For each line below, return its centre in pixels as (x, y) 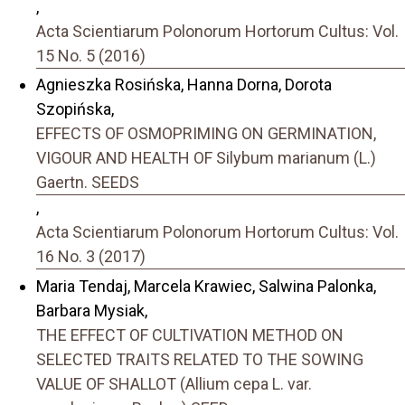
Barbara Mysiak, (92, 310)
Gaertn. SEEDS (88, 183)
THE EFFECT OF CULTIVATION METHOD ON (190, 334)
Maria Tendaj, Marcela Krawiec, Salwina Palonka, (206, 286)
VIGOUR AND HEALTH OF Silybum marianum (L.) (206, 158)
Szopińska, (75, 109)
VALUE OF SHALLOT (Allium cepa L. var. (174, 383)
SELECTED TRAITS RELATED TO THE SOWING (200, 359)
